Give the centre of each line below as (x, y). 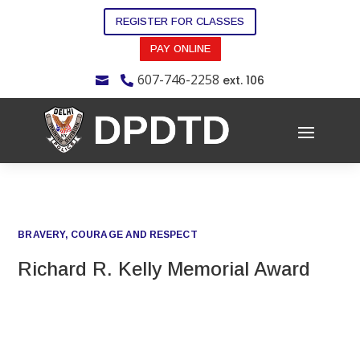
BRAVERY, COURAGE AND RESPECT (108, 234)
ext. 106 (241, 80)
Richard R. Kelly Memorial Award (164, 268)
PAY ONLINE (180, 48)
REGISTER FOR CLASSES (180, 21)
